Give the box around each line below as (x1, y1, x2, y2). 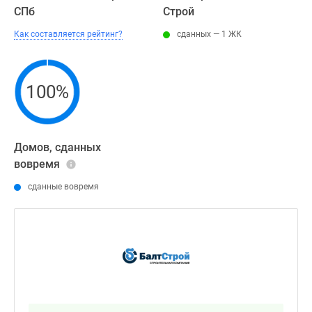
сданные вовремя (28, 182, 99, 192)
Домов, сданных (14, 141, 101, 154)
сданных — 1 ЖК (177, 29, 242, 39)
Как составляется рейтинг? (14, 29, 123, 39)
